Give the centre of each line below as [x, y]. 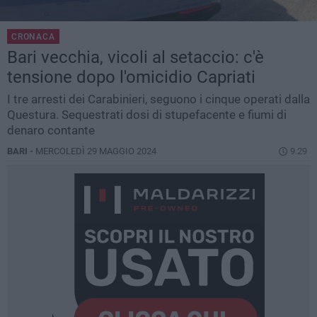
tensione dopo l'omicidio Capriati [131, 77]
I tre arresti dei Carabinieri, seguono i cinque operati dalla [158, 99]
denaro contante [51, 131]
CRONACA [33, 37]
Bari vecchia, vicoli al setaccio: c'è [136, 58]
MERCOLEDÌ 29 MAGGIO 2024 [96, 151]
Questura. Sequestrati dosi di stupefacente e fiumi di [147, 115]
